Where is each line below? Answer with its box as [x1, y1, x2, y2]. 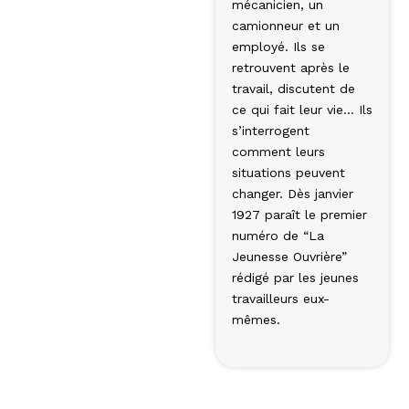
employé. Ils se [232, 38, 325, 54]
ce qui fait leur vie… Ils [232, 101, 372, 117]
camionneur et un [232, 17, 340, 33]
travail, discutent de [232, 80, 355, 96]
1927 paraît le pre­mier [232, 206, 367, 222]
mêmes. [232, 311, 280, 327]
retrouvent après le [232, 59, 350, 75]
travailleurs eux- [232, 290, 330, 306]
